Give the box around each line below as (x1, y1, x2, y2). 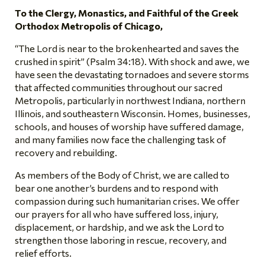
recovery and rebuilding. (15, 147, 117, 159)
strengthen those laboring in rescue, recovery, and (15, 234, 227, 246)
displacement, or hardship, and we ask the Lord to (15, 221, 224, 233)
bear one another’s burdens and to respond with (15, 182, 218, 194)
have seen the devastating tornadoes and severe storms (15, 69, 249, 80)
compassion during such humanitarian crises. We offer (15, 195, 240, 207)
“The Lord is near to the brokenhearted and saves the (15, 43, 239, 54)
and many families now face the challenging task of (15, 134, 226, 146)
